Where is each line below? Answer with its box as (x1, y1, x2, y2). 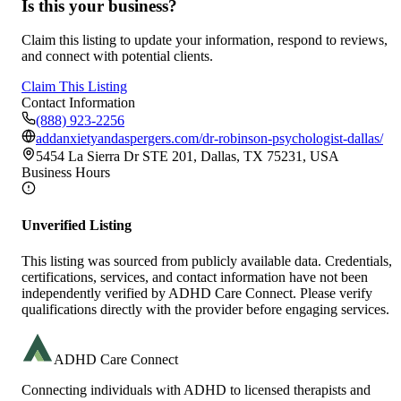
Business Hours (21, 165, 110, 181)
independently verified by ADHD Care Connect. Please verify (21, 285, 372, 301)
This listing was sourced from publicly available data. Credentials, (21, 252, 392, 269)
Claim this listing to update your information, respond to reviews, (21, 32, 388, 48)
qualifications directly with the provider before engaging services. (21, 301, 389, 317)
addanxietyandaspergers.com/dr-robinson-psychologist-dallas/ (36, 131, 383, 147)
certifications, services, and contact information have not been (21, 269, 368, 285)
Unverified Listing (21, 218, 132, 234)
